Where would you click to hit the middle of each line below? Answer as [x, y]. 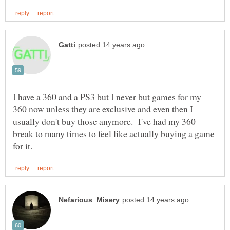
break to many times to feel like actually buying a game [114, 133]
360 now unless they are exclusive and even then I [103, 109]
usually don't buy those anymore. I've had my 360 [104, 121]
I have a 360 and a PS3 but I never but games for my [107, 96]
